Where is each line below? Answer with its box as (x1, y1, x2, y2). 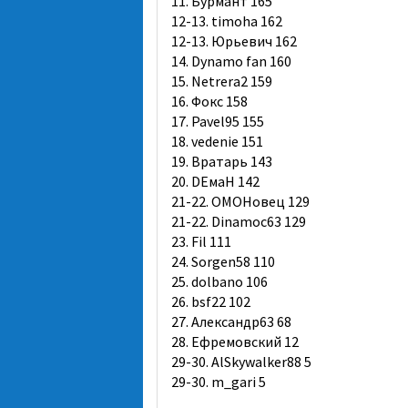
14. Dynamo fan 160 (171, 52, 291, 70)
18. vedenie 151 (171, 132, 263, 150)
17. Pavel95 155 (171, 112, 264, 130)
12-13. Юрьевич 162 (171, 32, 297, 50)
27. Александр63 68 (171, 312, 291, 331)
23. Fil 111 (171, 232, 231, 250)
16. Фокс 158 (171, 92, 248, 110)
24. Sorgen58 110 (171, 252, 275, 270)
